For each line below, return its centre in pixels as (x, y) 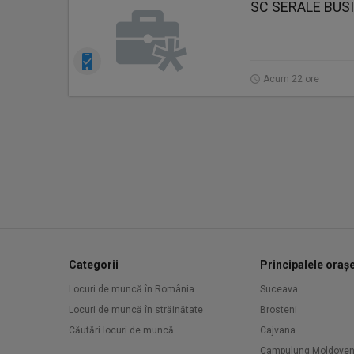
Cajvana (278, 330)
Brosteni (279, 310)
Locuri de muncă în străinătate (136, 310)
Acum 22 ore (291, 79)
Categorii (94, 265)
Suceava (279, 289)
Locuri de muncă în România (132, 289)
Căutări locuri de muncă (121, 330)
